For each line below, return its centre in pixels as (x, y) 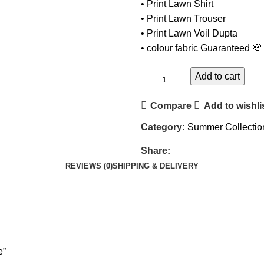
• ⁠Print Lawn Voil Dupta (189, 34)
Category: (163, 127)
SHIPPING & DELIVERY (156, 166)
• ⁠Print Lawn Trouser (183, 19)
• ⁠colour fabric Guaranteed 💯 (201, 48)
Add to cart (217, 77)
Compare (171, 105)
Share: (156, 151)
